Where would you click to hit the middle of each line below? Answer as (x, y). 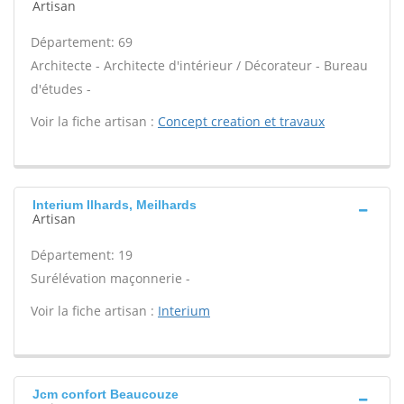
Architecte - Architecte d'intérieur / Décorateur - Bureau (199, 65)
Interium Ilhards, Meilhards (115, 205)
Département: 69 (82, 42)
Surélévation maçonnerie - (110, 278)
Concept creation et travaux (241, 121)
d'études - (61, 89)
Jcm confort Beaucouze (106, 394)
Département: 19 (82, 255)
